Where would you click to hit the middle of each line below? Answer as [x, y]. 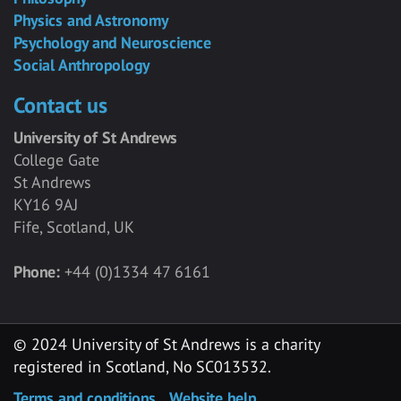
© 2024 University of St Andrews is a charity [166, 344]
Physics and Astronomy [91, 20]
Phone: [37, 272]
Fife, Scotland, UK [74, 227]
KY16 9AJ [46, 205]
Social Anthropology [81, 65]
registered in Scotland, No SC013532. [142, 367]
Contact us [60, 105]
